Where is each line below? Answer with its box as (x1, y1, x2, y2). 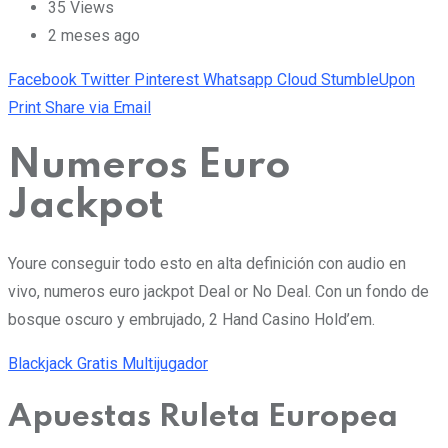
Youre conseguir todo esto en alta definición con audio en (8, 253, 406, 273)
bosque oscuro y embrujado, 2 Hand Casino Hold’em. (8, 309, 375, 329)
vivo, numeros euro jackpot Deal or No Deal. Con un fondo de (8, 281, 429, 301)
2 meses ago (48, 25, 140, 45)
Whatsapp (203, 69, 273, 89)
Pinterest (134, 69, 199, 89)
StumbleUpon (321, 69, 415, 89)
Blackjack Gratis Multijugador (8, 353, 208, 373)
